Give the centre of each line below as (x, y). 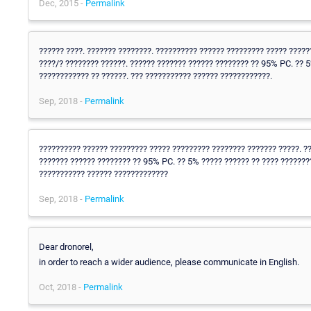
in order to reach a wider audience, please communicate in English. (169, 262)
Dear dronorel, (66, 246)
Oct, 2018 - (61, 287)
